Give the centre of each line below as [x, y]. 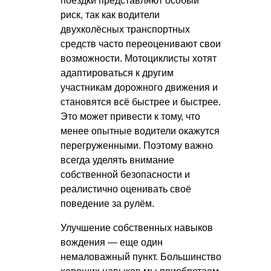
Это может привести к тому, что [130, 116]
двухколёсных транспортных [125, 29]
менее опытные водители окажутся [140, 131]
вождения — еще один [112, 242]
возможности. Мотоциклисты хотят [139, 58]
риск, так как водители [110, 15]
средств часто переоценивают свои [141, 44]
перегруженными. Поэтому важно [137, 145]
